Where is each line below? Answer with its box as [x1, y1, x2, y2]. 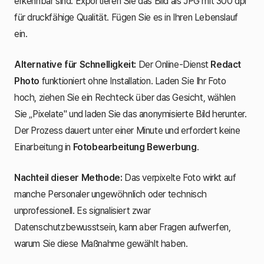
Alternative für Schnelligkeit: [14, 58, 136, 70]
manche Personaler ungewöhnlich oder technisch [14, 188, 207, 200]
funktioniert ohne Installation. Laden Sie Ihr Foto [39, 75, 226, 87]
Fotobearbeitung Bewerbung [72, 141, 197, 153]
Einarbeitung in [14, 141, 73, 153]
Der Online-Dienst [136, 58, 211, 70]
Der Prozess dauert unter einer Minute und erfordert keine [14, 124, 240, 136]
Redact [210, 58, 242, 70]
